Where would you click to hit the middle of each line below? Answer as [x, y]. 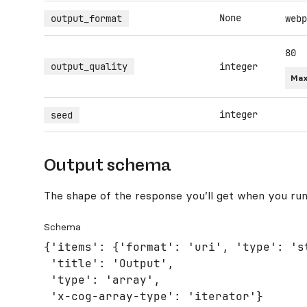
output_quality [89, 66]
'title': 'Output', [109, 263]
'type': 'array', [102, 280]
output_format [86, 19]
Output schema [107, 165]
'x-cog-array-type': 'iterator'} [153, 296]
